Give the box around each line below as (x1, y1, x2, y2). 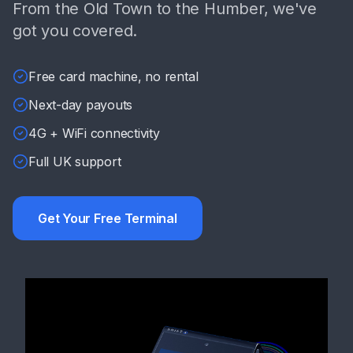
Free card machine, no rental (28, 69, 199, 84)
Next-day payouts (28, 97, 133, 113)
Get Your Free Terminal (38, 210, 177, 226)
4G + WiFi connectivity (28, 125, 160, 141)
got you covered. (13, 21, 138, 40)
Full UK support (28, 154, 121, 169)
